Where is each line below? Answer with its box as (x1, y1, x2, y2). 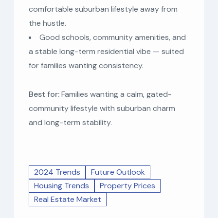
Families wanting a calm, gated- (59, 89, 172, 99)
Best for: (29, 89, 59, 99)
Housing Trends (34, 180, 89, 191)
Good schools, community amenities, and (39, 32, 186, 42)
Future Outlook (91, 166, 145, 177)
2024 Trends (34, 166, 80, 177)
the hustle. (29, 18, 66, 28)
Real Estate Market (34, 194, 101, 204)
